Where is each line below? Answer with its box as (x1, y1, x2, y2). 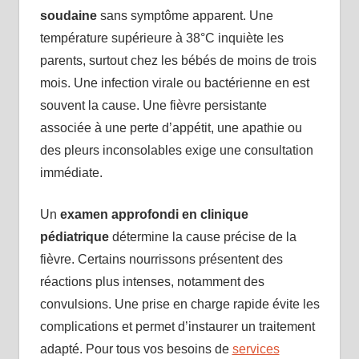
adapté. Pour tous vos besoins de (39, 342, 232, 357)
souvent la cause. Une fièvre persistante (39, 99, 267, 113)
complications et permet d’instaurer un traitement (39, 320, 315, 334)
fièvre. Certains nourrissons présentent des (39, 252, 283, 267)
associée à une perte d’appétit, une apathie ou (39, 121, 302, 135)
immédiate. (39, 166, 103, 180)
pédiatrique (39, 230, 109, 244)
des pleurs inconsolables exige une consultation (39, 143, 313, 158)
